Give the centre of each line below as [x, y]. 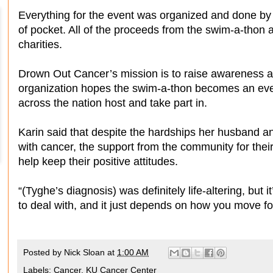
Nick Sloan [84, 252]
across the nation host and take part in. [113, 103]
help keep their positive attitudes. [98, 161]
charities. [40, 44]
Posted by [44, 252]
